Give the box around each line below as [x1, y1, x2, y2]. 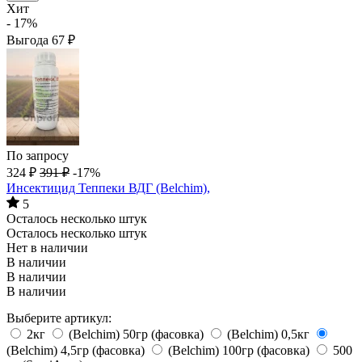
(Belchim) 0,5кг [227, 327, 313, 341]
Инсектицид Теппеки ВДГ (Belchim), [6, 181, 210, 195]
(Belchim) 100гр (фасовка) [168, 343, 313, 357]
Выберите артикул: [6, 311, 112, 325]
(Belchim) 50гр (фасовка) [69, 327, 207, 341]
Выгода [6, 33, 52, 47]
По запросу [6, 149, 69, 162]
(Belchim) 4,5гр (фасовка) [6, 343, 148, 357]
